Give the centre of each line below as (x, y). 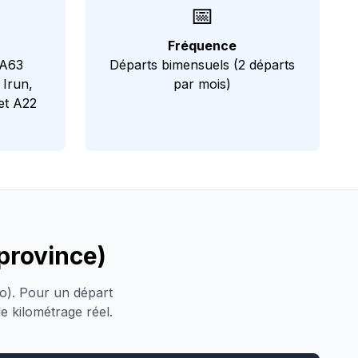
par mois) (202, 84)
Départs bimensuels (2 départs (202, 65)
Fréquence (202, 46)
